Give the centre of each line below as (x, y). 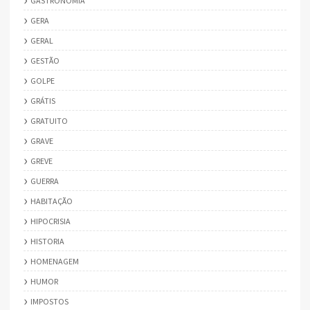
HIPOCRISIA (51, 221)
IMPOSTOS (49, 301)
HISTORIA (47, 241)
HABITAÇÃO (52, 201)
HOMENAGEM (55, 261)
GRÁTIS (43, 100)
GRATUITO (49, 120)
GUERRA (45, 181)
